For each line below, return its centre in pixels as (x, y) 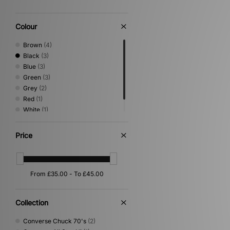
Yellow (33, 120)
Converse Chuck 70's (55, 221)
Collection (32, 202)
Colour (26, 26)
